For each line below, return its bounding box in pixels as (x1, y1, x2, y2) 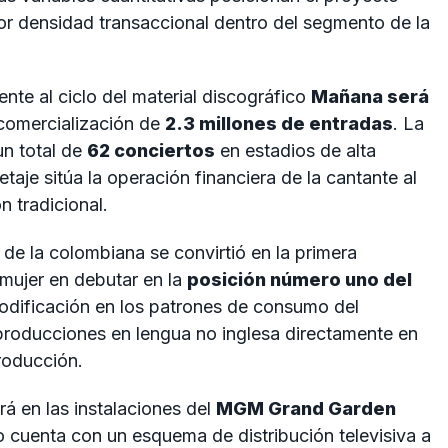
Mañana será (311, 86, 429, 108)
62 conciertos (87, 140, 215, 162)
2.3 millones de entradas (165, 113, 393, 135)
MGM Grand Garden (216, 397, 396, 419)
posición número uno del (187, 268, 412, 290)
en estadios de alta (215, 140, 376, 162)
